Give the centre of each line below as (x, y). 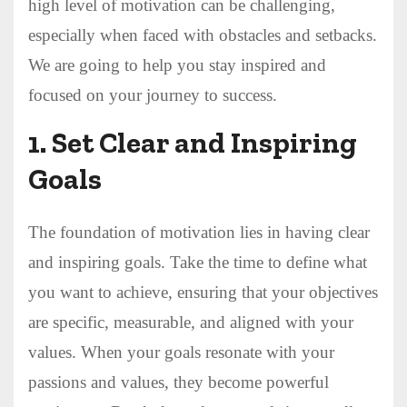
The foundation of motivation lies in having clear (199, 232)
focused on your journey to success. (153, 94)
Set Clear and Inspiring (204, 142)
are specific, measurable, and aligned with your (191, 322)
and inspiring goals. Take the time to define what (198, 262)
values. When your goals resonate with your (181, 352)
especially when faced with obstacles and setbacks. (203, 35)
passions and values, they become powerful (179, 382)
